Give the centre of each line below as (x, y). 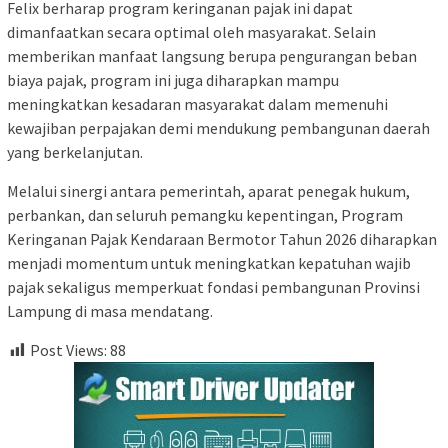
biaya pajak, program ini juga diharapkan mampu (173, 80)
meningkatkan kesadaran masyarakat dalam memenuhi (197, 104)
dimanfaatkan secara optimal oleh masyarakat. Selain (191, 32)
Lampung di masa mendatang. (110, 311)
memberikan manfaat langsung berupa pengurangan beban (212, 56)
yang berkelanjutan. (75, 152)
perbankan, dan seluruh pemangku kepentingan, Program (205, 215)
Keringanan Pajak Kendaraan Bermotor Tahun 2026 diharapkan (222, 239)
